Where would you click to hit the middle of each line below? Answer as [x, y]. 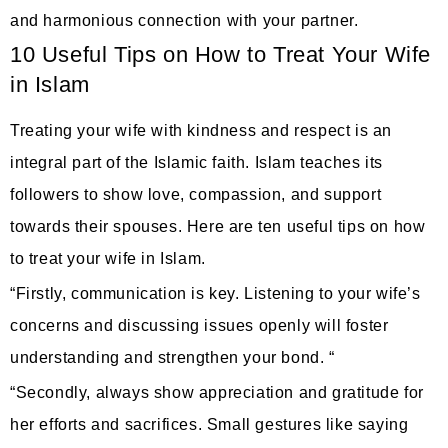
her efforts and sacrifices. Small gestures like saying [209, 424]
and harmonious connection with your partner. [187, 21]
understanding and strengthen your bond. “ [172, 357]
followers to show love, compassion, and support [196, 195]
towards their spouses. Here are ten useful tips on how [218, 227]
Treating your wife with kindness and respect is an [201, 131]
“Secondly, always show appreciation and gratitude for [217, 392]
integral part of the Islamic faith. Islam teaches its [196, 163]
